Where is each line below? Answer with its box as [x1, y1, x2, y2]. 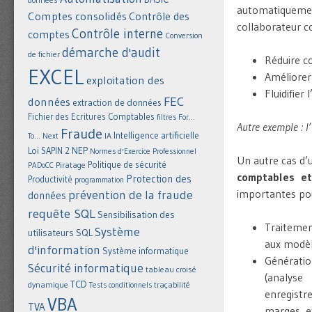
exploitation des [86, 73, 164, 88]
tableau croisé [146, 264, 196, 275]
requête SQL [28, 205, 95, 222]
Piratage [56, 159, 86, 171]
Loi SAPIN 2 [28, 146, 70, 157]
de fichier [28, 49, 60, 60]
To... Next [28, 131, 58, 141]
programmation [75, 175, 124, 185]
